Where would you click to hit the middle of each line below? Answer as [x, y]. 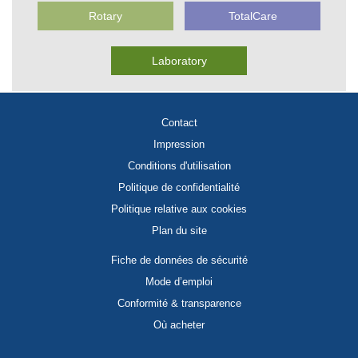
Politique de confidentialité [179, 188]
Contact [179, 123]
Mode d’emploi [179, 282]
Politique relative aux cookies [179, 209]
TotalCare [253, 16]
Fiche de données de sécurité [179, 261]
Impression [179, 145]
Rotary [105, 16]
